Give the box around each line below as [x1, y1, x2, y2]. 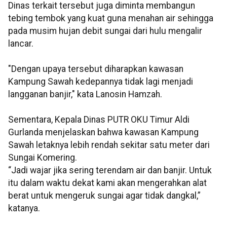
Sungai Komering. [8, 153, 77, 163]
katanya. [8, 203, 40, 214]
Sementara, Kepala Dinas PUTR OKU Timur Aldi [8, 115, 190, 125]
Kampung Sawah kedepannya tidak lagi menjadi [8, 77, 193, 87]
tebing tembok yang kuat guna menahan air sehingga [8, 13, 213, 24]
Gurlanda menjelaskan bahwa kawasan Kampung [8, 127, 199, 138]
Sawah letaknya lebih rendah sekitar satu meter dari [8, 140, 210, 150]
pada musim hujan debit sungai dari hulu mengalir [8, 26, 202, 36]
